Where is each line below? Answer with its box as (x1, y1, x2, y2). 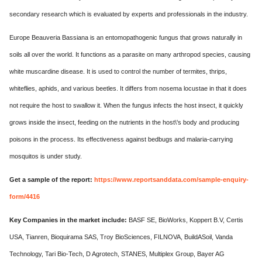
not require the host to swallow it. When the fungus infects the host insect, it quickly (9, 101, 243, 109)
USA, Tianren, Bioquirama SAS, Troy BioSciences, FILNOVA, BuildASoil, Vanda (9, 233, 233, 240)
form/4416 (9, 192, 40, 200)
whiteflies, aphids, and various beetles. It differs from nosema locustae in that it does (9, 84, 247, 92)
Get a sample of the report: (9, 175, 92, 183)
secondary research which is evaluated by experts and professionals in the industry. (9, 10, 248, 18)
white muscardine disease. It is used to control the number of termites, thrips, (9, 67, 227, 75)
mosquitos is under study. (9, 152, 82, 160)
